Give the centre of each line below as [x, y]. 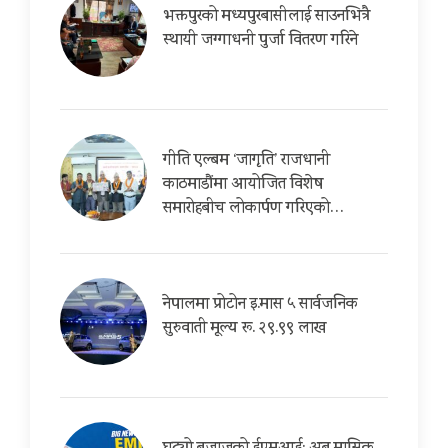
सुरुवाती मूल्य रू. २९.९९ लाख [244, 329]
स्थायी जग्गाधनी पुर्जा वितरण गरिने [260, 41]
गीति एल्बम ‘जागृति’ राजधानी [246, 161]
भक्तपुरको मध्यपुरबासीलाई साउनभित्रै [266, 17]
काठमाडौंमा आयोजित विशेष [243, 185]
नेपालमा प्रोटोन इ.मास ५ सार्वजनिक [260, 305]
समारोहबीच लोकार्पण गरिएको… [253, 209]
